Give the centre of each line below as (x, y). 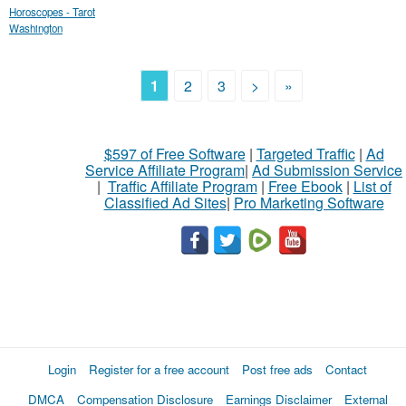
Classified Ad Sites (165, 203)
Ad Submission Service (327, 170)
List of (372, 186)
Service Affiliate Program (165, 170)
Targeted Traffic (305, 154)
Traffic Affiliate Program (182, 186)
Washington (36, 28)
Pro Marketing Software (309, 203)
